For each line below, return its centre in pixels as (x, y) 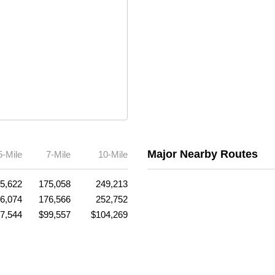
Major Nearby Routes (203, 154)
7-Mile (58, 154)
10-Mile (113, 154)
